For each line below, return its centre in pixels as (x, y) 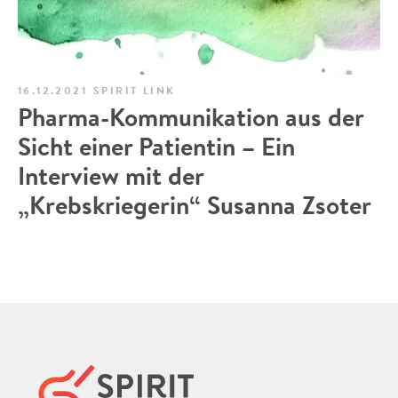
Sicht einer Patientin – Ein (156, 147)
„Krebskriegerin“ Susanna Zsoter (195, 205)
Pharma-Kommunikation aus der (191, 117)
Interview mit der (111, 176)
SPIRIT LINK (135, 90)
